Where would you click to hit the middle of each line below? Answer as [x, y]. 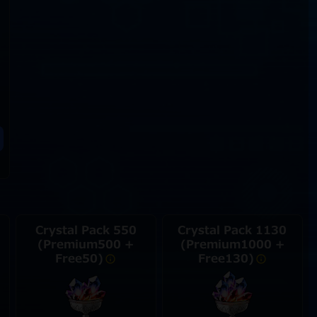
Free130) [226, 259]
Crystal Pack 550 [86, 231]
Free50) [80, 259]
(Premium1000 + [232, 245]
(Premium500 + [86, 245]
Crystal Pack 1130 [232, 231]
